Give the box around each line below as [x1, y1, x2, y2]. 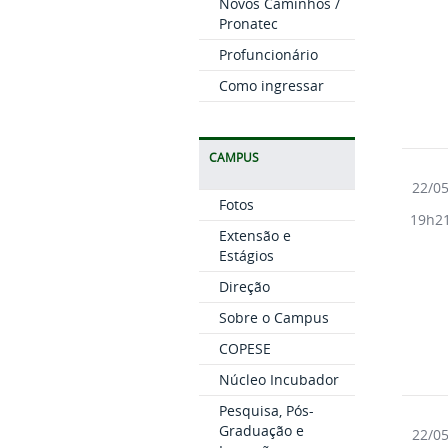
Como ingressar [218, 75, 324, 95]
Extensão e [218, 225, 291, 245]
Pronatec [218, 13, 278, 33]
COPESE [218, 338, 271, 358]
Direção [218, 276, 270, 296]
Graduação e [218, 420, 304, 440]
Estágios [218, 245, 274, 265]
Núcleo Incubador [218, 369, 339, 389]
